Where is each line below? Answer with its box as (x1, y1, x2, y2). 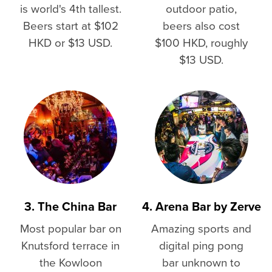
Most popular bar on (19, 220, 121, 237)
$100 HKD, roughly (155, 34, 248, 51)
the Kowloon (39, 254, 102, 271)
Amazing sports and (151, 220, 251, 237)
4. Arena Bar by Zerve (141, 197, 261, 216)
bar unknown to (162, 254, 240, 271)
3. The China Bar (24, 197, 117, 216)
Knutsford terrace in (21, 237, 120, 254)
